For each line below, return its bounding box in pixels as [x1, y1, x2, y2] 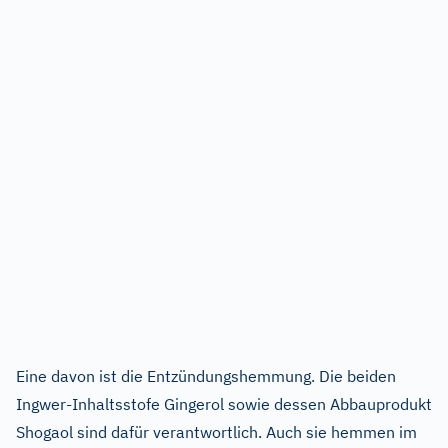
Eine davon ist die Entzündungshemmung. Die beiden [16, 365, 396, 386]
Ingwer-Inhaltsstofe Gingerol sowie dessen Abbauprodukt [16, 393, 432, 414]
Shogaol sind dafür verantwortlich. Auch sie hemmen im [16, 421, 417, 442]
